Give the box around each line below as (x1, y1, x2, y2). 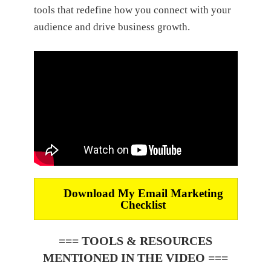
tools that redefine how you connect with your (33, 4, 231, 16)
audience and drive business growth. (33, 21, 190, 33)
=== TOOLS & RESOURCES (59, 233, 212, 247)
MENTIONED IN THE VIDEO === (43, 250, 228, 264)
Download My (63, 186, 138, 200)
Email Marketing (137, 186, 223, 200)
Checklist (120, 198, 166, 211)
